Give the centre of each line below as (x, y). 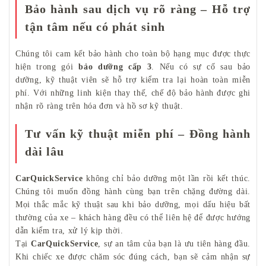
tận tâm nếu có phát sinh (95, 26)
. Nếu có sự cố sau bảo (201, 66)
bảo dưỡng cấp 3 (115, 66)
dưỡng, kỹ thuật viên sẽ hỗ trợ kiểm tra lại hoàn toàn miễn (133, 80)
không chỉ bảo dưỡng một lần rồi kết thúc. (167, 178)
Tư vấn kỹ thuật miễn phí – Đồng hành (138, 133)
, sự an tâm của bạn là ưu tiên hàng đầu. (175, 243)
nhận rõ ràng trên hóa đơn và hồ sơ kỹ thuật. (99, 106)
